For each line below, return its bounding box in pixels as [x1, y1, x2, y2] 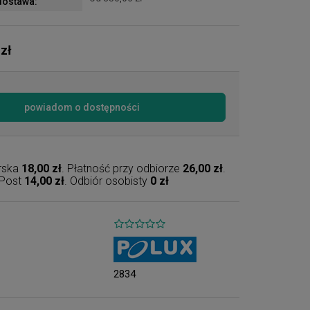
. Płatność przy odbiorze [62, 162, 183, 175]
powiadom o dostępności [24, 102, 140, 113]
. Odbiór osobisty [64, 174, 151, 188]
